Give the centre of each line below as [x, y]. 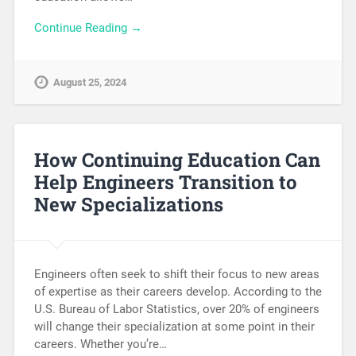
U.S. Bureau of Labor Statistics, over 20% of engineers [176, 310]
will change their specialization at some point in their [174, 327]
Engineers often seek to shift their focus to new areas [176, 275]
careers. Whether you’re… [100, 344]
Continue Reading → [88, 27]
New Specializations [128, 205]
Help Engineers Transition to [165, 182]
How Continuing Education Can [177, 160]
